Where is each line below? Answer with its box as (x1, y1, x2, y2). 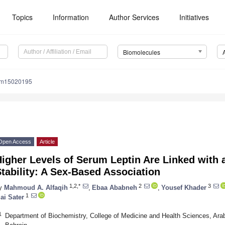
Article (40, 139, 55, 145)
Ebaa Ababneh (92, 183, 137, 191)
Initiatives (179, 12, 209, 22)
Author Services (109, 12, 160, 22)
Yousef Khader (161, 183, 206, 191)
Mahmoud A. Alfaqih (4, 183, 68, 191)
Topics (12, 12, 33, 22)
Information (53, 12, 89, 22)
